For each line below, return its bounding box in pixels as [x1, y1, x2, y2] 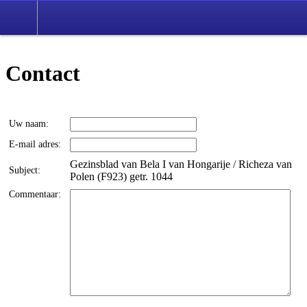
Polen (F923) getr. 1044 [70, 170, 173, 182]
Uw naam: [9, 118, 51, 129]
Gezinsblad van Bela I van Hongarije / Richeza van [70, 158, 292, 170]
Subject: [9, 164, 43, 175]
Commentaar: [9, 188, 64, 199]
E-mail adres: [9, 138, 64, 149]
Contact [5, 61, 80, 86]
